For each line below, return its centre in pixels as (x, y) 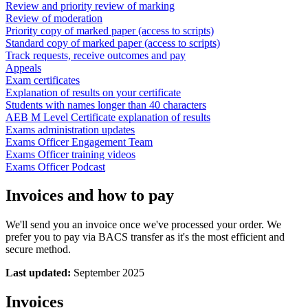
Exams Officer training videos (70, 154)
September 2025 (108, 273)
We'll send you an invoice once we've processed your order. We (143, 225)
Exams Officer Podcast (55, 166)
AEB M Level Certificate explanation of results (108, 117)
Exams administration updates (70, 129)
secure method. (38, 250)
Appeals (23, 67)
